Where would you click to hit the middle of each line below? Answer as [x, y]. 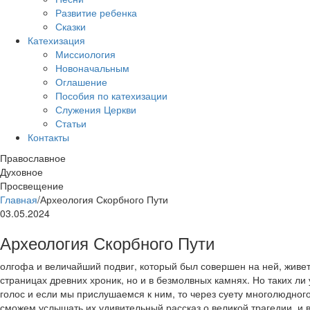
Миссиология [85, 54]
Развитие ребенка [96, 12]
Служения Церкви [96, 109]
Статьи [71, 123]
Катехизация [56, 40]
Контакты [48, 137]
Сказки [71, 26]
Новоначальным [92, 68]
